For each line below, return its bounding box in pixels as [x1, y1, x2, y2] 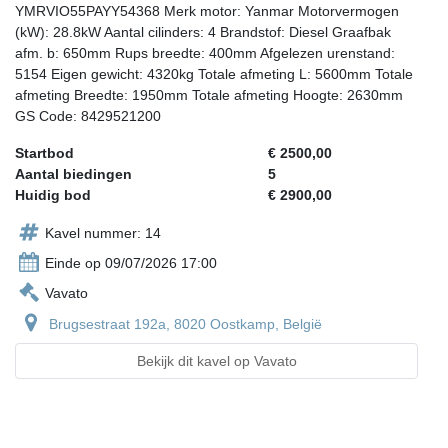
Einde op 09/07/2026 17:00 [45, 255, 217, 272]
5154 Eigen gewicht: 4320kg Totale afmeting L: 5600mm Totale [15, 66, 413, 83]
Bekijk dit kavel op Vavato [136, 353, 297, 370]
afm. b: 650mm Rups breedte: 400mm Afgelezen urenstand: [15, 45, 395, 62]
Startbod [15, 145, 74, 162]
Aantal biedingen [15, 166, 132, 183]
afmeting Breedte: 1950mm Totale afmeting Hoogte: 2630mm [15, 87, 403, 104]
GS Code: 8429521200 [15, 108, 161, 125]
